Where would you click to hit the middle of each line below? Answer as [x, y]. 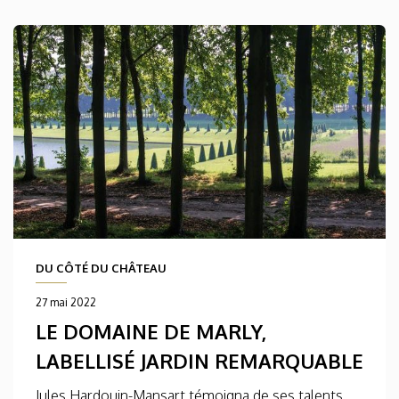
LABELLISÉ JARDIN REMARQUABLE [199, 361]
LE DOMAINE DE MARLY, [151, 332]
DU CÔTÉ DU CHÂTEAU [101, 269]
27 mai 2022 [66, 303]
